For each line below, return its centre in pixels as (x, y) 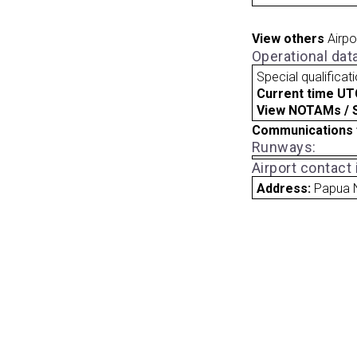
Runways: (284, 147)
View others (288, 39)
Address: (286, 188)
